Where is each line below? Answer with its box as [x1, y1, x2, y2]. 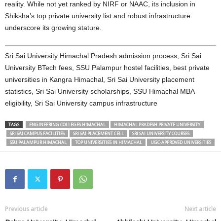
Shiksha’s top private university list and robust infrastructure [5, 12, 190, 20]
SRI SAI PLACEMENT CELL [73, 130, 124, 137]
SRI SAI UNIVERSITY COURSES [132, 130, 189, 137]
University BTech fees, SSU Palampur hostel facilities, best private [5, 64, 210, 72]
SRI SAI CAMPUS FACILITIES [10, 130, 65, 137]
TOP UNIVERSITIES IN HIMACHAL [75, 139, 142, 146]
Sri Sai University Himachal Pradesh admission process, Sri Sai [5, 52, 201, 60]
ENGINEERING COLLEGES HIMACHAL [29, 121, 106, 128]
